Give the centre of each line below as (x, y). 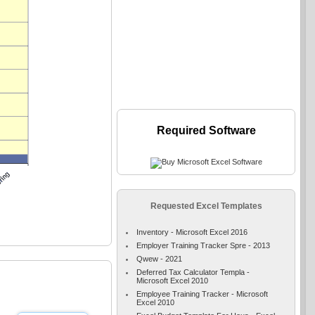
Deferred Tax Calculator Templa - (193, 272)
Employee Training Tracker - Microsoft (202, 294)
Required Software (206, 130)
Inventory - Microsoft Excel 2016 (192, 232)
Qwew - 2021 (160, 258)
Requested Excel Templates (206, 206)
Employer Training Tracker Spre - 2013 (204, 245)
